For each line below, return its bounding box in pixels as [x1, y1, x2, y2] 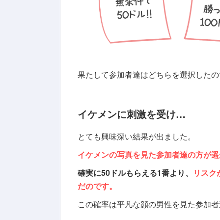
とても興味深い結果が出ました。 [78, 131, 195, 142]
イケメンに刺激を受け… [78, 107, 186, 121]
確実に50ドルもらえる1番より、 [78, 167, 193, 179]
